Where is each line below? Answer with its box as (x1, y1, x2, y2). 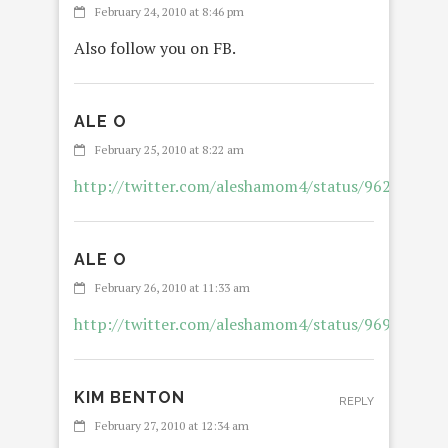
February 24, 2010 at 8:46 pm (95, 4, 244, 20)
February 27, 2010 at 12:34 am (95, 418, 249, 434)
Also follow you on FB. (74, 37, 236, 60)
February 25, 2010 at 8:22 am (95, 142, 244, 158)
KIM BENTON (74, 388, 185, 408)
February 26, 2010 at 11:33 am (95, 280, 250, 296)
